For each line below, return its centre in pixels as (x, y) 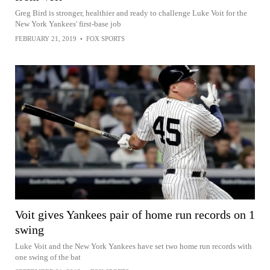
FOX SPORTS (105, 38)
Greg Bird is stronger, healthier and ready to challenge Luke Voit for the (131, 13)
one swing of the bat (48, 257)
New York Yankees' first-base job (68, 24)
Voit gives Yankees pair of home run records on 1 (135, 215)
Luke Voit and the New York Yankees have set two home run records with (133, 246)
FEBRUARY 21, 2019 (46, 38)
